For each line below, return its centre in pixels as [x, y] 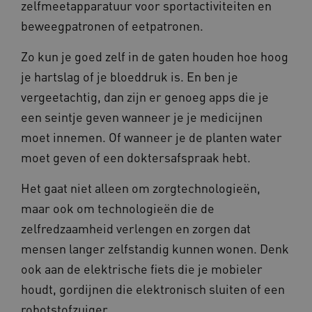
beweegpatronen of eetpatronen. [112, 25]
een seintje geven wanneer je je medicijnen [142, 116]
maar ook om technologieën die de [118, 208]
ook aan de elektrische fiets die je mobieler [142, 268]
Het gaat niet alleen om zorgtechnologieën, [141, 187]
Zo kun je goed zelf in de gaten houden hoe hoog [155, 56]
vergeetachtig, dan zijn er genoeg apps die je [145, 96]
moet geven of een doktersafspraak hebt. [136, 157]
